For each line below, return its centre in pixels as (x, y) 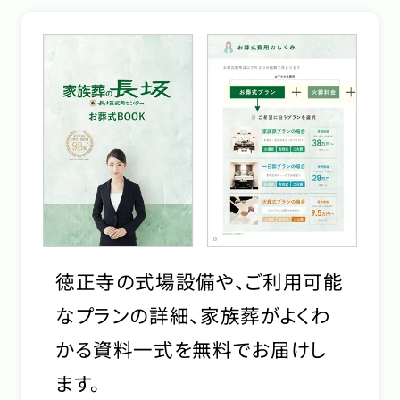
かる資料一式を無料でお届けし (191, 349)
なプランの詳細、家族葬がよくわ (193, 315)
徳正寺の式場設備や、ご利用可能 (199, 281)
